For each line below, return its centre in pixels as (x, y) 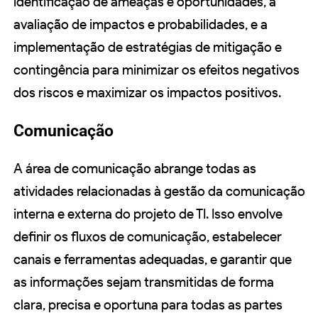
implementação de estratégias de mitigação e (148, 48)
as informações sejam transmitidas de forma (144, 283)
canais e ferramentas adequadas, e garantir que (153, 260)
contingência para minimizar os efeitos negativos (157, 70)
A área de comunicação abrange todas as (135, 169)
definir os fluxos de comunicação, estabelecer (148, 237)
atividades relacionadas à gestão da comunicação (159, 192)
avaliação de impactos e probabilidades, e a (141, 25)
